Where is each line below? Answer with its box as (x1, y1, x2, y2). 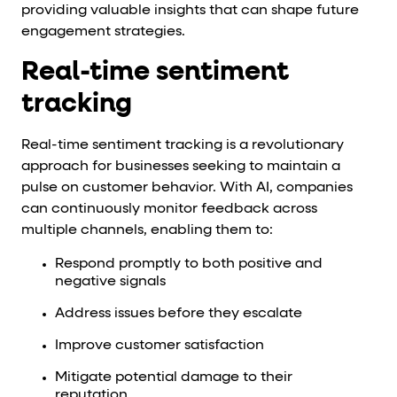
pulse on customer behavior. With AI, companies (21, 180, 353, 195)
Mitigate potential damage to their (54, 370, 292, 385)
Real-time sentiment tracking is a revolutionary (21, 137, 344, 152)
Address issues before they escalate (54, 306, 302, 321)
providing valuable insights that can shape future (21, 3, 359, 18)
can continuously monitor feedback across (21, 201, 317, 216)
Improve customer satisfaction (54, 338, 264, 353)
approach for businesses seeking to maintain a (21, 159, 340, 174)
